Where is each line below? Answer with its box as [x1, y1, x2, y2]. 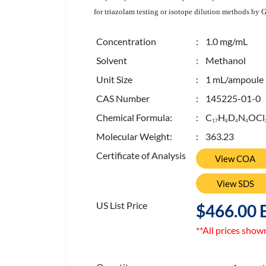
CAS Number [96, 93, 150, 104]
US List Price [96, 199, 147, 211]
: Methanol [196, 55, 246, 66]
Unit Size [96, 74, 132, 85]
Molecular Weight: [96, 131, 172, 142]
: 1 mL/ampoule [196, 74, 264, 85]
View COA [215, 153, 255, 164]
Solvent [96, 55, 127, 66]
